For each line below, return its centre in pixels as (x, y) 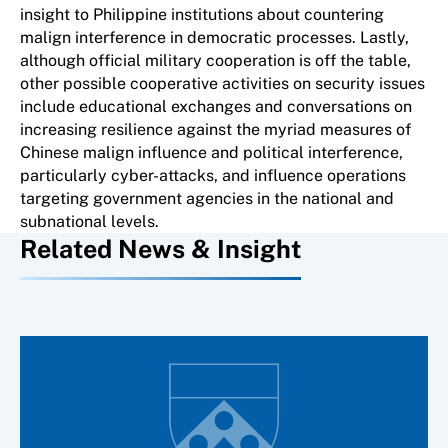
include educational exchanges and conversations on (216, 106)
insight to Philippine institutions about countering (202, 14)
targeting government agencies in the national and (207, 198)
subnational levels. (91, 221)
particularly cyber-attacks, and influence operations (213, 175)
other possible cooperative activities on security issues (222, 83)
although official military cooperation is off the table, (215, 60)
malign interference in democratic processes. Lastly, (214, 37)
